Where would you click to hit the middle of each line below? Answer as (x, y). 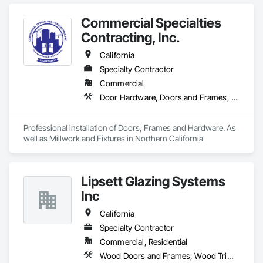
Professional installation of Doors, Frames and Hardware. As (130, 128)
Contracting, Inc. (131, 37)
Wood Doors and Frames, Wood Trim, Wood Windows (230, 256)
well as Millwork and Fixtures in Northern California (113, 138)
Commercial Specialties (151, 23)
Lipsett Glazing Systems (153, 181)
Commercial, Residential (144, 242)
